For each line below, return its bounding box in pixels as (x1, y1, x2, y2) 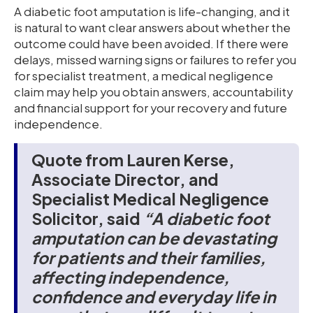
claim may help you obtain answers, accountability (14, 85, 293, 100)
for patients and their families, (31, 247, 265, 268)
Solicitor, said (31, 208, 143, 229)
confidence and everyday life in (31, 286, 276, 307)
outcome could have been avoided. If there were (14, 36, 289, 52)
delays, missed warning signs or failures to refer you (14, 52, 296, 68)
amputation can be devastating (31, 228, 277, 249)
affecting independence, (31, 267, 229, 288)
